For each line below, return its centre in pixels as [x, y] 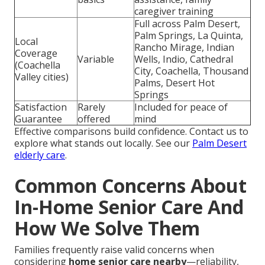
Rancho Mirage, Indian [184, 48]
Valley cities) [42, 77]
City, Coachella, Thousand [191, 71]
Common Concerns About [130, 186]
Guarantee [38, 119]
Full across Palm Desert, [187, 24]
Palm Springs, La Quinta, [189, 36]
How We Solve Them [107, 228]
